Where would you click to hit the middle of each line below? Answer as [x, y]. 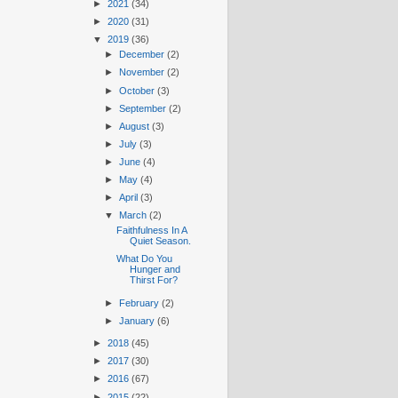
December [143, 55]
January [138, 320]
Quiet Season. [160, 241]
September [143, 108]
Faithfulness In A [151, 231]
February [140, 302]
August [135, 126]
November [143, 72]
